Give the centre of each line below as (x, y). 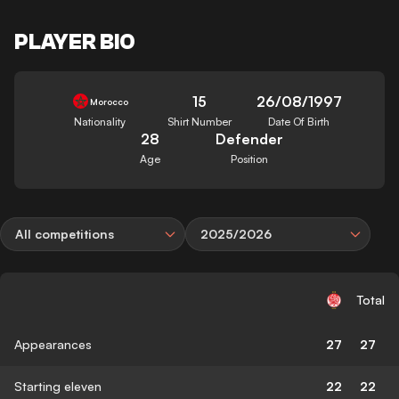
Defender (249, 138)
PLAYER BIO (75, 42)
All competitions (65, 233)
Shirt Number (199, 121)
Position (249, 159)
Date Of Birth (299, 121)
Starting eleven (58, 386)
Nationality (100, 121)
